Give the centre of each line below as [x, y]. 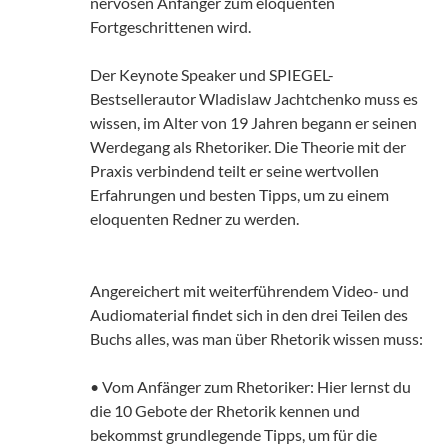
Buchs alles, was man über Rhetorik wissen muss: [256, 339]
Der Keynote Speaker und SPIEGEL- [212, 75]
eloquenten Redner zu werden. [194, 219]
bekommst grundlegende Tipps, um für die [233, 435]
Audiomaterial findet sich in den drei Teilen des [249, 315]
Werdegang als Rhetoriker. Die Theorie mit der [248, 147]
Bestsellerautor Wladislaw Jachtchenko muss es [254, 99]
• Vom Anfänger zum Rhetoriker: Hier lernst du [250, 387]
